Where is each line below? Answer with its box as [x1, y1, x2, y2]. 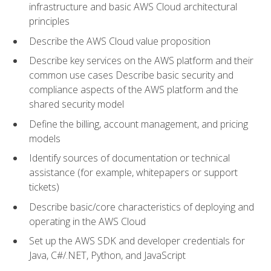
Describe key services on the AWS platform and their [29, 54, 253, 68]
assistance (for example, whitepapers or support [29, 166, 238, 180]
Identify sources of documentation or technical [29, 151, 230, 165]
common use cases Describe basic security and [29, 68, 233, 82]
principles [29, 14, 70, 28]
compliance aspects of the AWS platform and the [29, 83, 238, 97]
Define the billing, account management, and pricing [29, 117, 248, 131]
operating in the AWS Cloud [29, 214, 146, 228]
